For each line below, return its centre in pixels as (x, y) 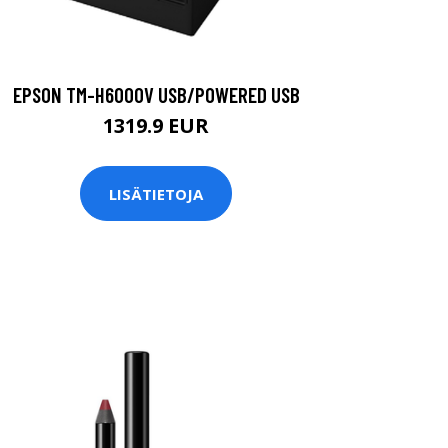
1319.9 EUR (156, 126)
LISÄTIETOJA (156, 193)
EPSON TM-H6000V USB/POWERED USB (156, 95)
